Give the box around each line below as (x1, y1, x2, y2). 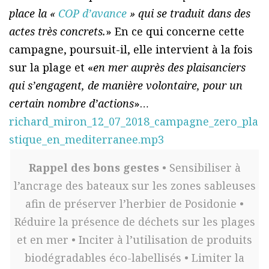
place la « (9, 6, 58, 21)
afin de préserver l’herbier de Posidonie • (25, 196, 244, 211)
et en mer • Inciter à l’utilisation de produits (17, 232, 252, 247)
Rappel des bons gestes (28, 160, 162, 175)
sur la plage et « (9, 60, 93, 75)
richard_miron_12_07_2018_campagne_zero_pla (9, 114, 258, 129)
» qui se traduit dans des (127, 6, 250, 21)
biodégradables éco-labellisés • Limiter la (25, 250, 244, 265)
